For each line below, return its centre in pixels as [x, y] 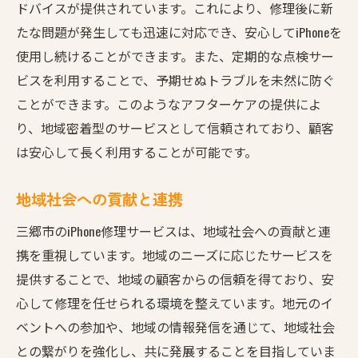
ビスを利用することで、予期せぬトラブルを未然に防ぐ [175, 80]
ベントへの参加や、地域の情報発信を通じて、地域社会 [175, 326]
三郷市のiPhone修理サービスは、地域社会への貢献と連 [173, 231]
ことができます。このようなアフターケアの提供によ [169, 103]
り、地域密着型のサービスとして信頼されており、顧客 [175, 127]
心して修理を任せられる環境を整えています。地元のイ [175, 302]
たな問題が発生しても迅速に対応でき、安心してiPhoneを [179, 32]
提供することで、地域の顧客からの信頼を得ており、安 [175, 278]
